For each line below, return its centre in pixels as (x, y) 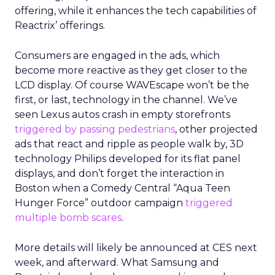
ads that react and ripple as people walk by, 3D (129, 144)
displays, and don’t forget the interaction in (119, 173)
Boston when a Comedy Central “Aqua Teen (122, 188)
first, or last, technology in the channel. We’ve (126, 100)
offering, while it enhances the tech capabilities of (136, 11)
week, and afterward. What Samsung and (117, 262)
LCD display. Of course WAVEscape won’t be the (132, 85)
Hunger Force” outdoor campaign (100, 203)
